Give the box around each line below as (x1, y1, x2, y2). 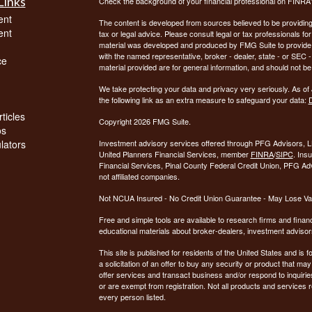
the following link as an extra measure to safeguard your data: (98, 93, 309, 105)
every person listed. (98, 290, 166, 302)
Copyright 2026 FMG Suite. (98, 115, 191, 127)
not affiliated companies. (98, 170, 184, 182)
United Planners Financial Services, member (98, 148, 251, 159)
